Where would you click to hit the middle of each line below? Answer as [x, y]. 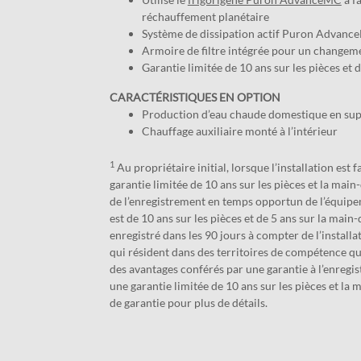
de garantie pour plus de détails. [188, 303]
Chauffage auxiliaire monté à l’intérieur [239, 131]
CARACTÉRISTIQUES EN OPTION [195, 97]
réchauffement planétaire [205, 17]
